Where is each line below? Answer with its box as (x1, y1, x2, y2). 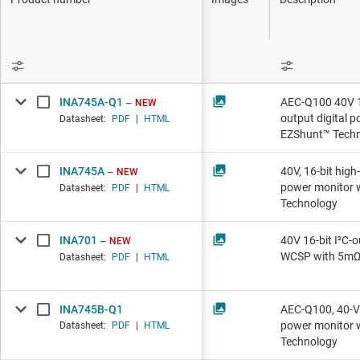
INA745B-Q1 (59, 303, 123, 317)
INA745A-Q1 (59, 96, 123, 109)
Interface (235, 34, 280, 47)
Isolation (235, 69, 278, 82)
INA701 (59, 234, 97, 247)
